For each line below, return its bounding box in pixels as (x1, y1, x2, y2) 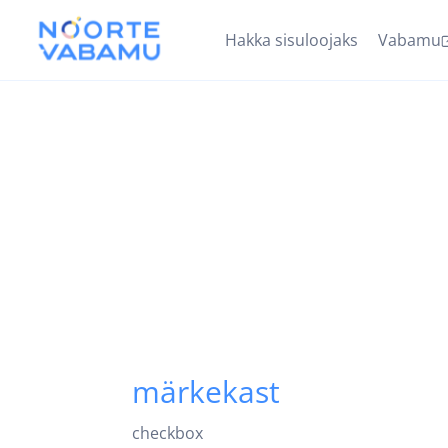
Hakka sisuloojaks (225, 29, 358, 51)
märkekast (132, 371, 280, 412)
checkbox (132, 422, 203, 444)
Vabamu (378, 29, 441, 51)
